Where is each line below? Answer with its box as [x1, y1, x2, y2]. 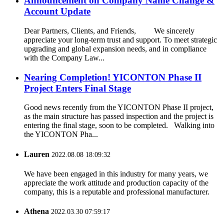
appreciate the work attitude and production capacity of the [24, 178, 208, 187]
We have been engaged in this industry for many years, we [24, 169, 208, 178]
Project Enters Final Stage [24, 82, 131, 93]
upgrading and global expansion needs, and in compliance [24, 44, 206, 53]
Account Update [24, 6, 90, 17]
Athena [24, 207, 51, 216]
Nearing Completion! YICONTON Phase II [24, 71, 201, 82]
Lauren [24, 149, 51, 158]
